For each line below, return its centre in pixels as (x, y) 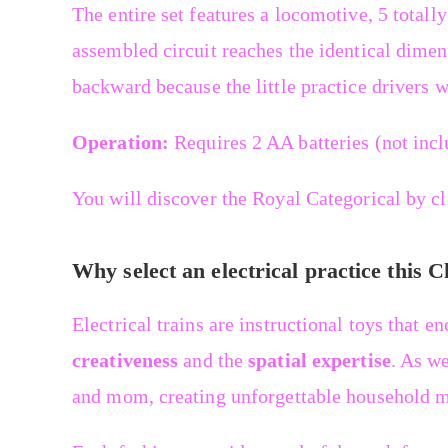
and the (213, 360)
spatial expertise (319, 360)
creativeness (125, 360)
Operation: (120, 142)
